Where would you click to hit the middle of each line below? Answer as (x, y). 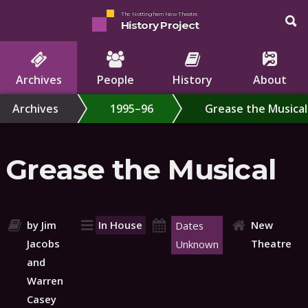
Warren (45, 280)
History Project (160, 25)
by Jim (42, 224)
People (115, 79)
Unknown (197, 244)
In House (120, 224)
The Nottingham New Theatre (160, 14)
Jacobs (43, 243)
